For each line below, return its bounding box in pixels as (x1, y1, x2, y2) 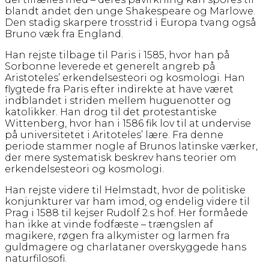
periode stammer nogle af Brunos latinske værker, (5, 140, 258, 152)
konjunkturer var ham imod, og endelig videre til (5, 195, 250, 207)
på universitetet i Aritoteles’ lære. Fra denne (5, 128, 223, 141)
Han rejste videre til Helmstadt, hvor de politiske (5, 184, 246, 196)
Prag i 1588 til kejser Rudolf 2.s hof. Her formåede (5, 207, 248, 219)
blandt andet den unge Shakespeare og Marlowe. (5, 5, 255, 17)
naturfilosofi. (5, 252, 67, 264)
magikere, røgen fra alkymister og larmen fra (5, 229, 230, 241)
